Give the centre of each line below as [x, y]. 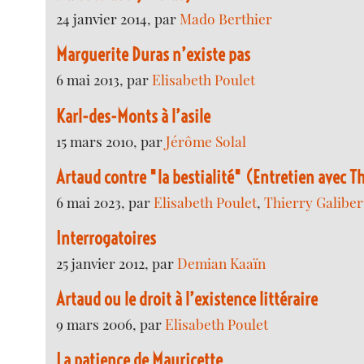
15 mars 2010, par [111, 141]
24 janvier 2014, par [118, 19]
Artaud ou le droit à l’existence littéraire [187, 299]
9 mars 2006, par [111, 324]
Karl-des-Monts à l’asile [134, 116]
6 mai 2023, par [105, 201]
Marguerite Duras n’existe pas [154, 55]
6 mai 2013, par [104, 80]
